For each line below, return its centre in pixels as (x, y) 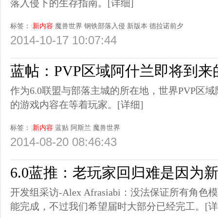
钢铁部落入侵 (105, 26)
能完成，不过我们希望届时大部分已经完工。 (108, 206)
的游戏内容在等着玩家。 (64, 105)
